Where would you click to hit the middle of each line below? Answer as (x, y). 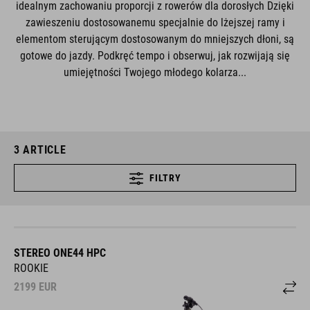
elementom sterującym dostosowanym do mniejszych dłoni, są (155, 39)
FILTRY (165, 178)
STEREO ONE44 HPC (60, 253)
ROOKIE (31, 268)
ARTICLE (43, 150)
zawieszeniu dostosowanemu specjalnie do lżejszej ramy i (155, 22)
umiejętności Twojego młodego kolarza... (155, 72)
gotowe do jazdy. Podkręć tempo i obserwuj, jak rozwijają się (155, 56)
